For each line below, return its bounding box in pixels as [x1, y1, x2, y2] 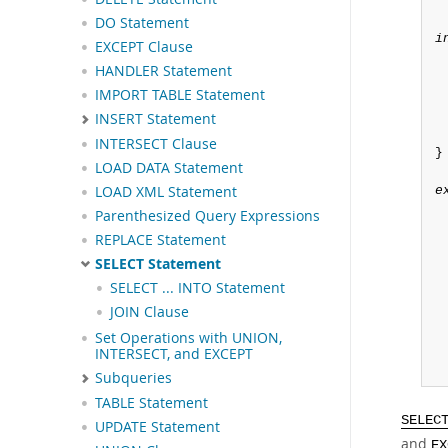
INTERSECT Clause [95, 134, 217, 153]
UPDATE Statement [95, 417, 220, 436]
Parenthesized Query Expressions [95, 206, 320, 225]
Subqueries [95, 369, 172, 388]
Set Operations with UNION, [95, 329, 282, 348]
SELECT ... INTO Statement [110, 279, 285, 298]
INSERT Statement [95, 110, 216, 129]
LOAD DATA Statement [95, 158, 243, 177]
